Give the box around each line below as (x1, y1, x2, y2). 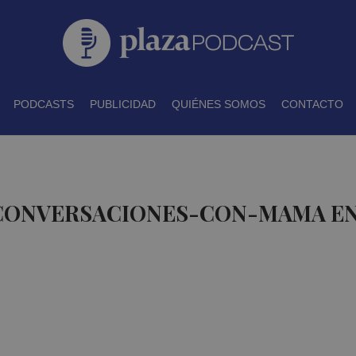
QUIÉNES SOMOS (171, 98, 265, 110)
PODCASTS (13, 98, 74, 110)
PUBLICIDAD (89, 98, 156, 110)
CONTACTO (281, 98, 343, 110)
